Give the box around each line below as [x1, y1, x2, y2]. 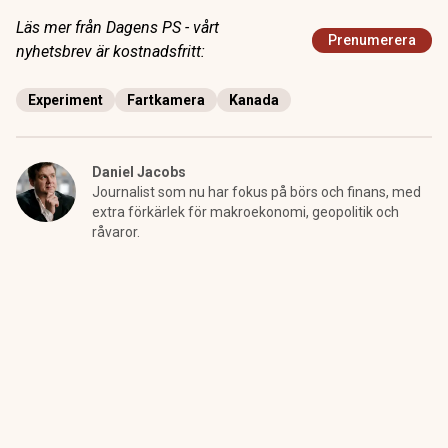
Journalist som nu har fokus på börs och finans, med [92, 184, 421, 200]
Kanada [229, 92, 279, 108]
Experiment [28, 92, 103, 108]
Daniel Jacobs [92, 164, 186, 180]
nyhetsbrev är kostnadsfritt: [16, 42, 205, 61]
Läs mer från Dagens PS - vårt [16, 18, 219, 37]
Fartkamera [127, 92, 205, 108]
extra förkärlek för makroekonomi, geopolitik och [92, 204, 399, 220]
